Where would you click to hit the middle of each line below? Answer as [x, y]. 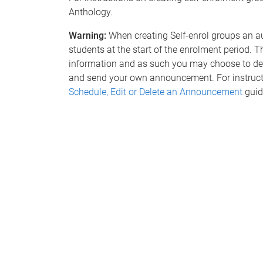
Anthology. [91, 12]
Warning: [87, 36]
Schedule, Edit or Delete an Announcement [156, 92]
